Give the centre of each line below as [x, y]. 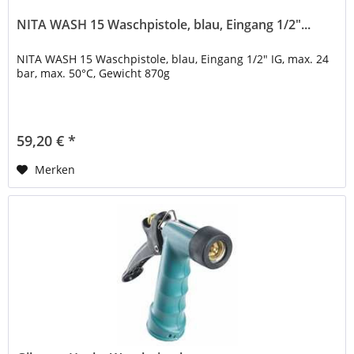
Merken [55, 170]
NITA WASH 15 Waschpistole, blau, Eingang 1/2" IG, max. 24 [173, 59]
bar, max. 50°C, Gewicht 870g [94, 73]
